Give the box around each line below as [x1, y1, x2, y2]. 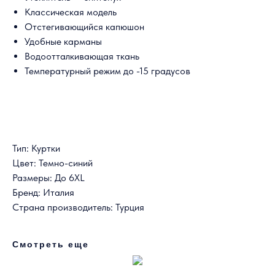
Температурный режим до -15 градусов [25, 65, 190, 77]
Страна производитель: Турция [12, 201, 144, 214]
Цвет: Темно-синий [12, 157, 93, 169]
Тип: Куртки [12, 142, 60, 155]
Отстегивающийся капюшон [25, 21, 144, 33]
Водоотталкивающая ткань [25, 50, 139, 63]
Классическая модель [25, 6, 117, 18]
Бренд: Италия [12, 187, 74, 199]
